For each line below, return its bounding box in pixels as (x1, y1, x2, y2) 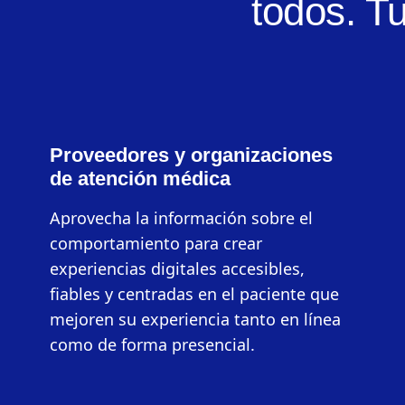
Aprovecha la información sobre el (50, 207, 314, 230)
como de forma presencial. (50, 334, 256, 356)
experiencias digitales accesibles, (50, 258, 306, 280)
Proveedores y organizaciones (50, 144, 334, 167)
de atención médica (50, 167, 231, 191)
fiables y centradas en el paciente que (50, 283, 340, 306)
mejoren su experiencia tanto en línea (50, 308, 342, 331)
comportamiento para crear (50, 232, 263, 255)
